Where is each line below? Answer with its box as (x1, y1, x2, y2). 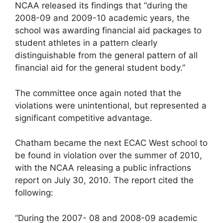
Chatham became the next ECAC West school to (15, 138, 208, 148)
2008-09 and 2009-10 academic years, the (15, 13, 190, 23)
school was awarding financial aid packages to (15, 25, 202, 35)
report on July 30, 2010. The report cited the (15, 175, 194, 185)
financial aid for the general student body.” (15, 63, 185, 73)
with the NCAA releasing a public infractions (15, 163, 191, 173)
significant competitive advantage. (15, 112, 152, 123)
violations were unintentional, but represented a (15, 100, 207, 111)
